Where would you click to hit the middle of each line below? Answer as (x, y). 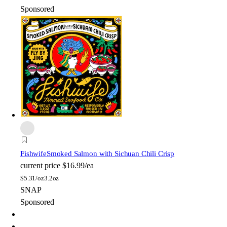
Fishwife (33, 153)
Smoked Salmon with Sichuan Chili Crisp (110, 153)
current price (40, 165)
